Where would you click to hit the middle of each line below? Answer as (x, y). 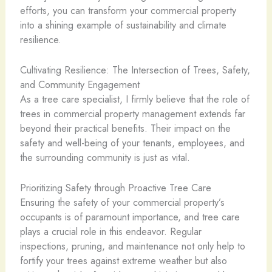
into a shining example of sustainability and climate (123, 25)
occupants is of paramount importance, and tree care (130, 217)
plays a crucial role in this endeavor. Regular (110, 232)
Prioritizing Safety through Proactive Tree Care (115, 188)
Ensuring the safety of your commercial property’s (122, 202)
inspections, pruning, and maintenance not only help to (132, 246)
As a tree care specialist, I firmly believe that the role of (134, 99)
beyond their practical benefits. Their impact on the (125, 128)
